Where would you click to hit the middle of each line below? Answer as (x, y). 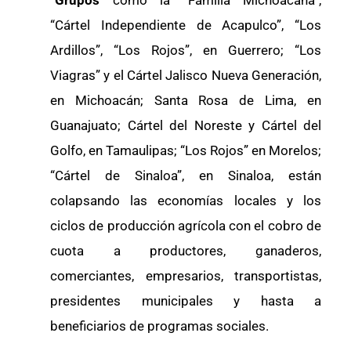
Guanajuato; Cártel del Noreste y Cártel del (186, 126)
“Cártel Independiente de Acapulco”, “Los (186, 25)
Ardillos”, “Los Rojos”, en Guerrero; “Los (186, 51)
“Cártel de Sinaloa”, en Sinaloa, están (186, 176)
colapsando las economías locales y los (186, 201)
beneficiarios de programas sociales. (159, 326)
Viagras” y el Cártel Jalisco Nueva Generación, (186, 76)
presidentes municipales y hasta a (186, 301)
